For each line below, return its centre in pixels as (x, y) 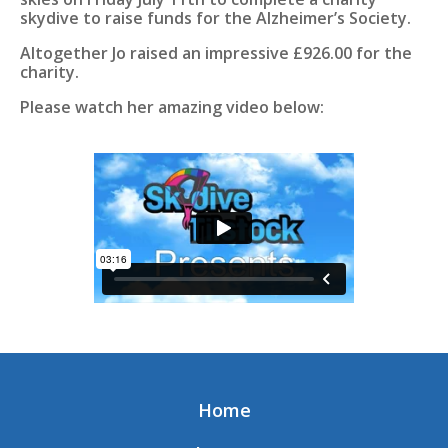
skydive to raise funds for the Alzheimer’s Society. (215, 17)
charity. (49, 71)
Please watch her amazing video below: (172, 106)
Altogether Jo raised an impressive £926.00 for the (216, 52)
